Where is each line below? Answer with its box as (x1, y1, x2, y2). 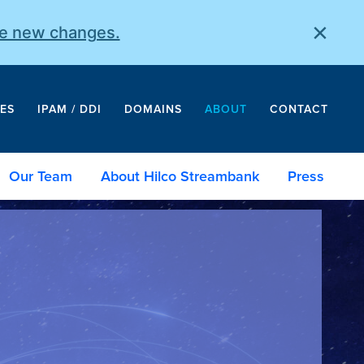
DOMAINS (124, 102, 182, 115)
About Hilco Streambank (101, 167, 259, 184)
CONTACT (270, 102, 328, 115)
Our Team (9, 167, 72, 184)
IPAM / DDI (37, 102, 102, 115)
